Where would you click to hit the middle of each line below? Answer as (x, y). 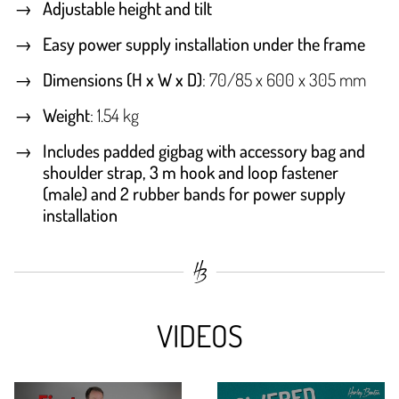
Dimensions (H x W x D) (122, 79)
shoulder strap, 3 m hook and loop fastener (191, 171)
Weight (66, 114)
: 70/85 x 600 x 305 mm (284, 79)
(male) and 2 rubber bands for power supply (194, 193)
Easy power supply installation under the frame (204, 43)
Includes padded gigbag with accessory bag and (204, 150)
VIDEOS (199, 335)
